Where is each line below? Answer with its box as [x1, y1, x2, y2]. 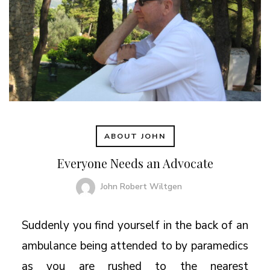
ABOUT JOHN [104, 131, 166, 141]
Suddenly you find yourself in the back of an [21, 217, 249, 233]
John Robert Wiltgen [101, 180, 182, 192]
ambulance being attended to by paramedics [21, 237, 249, 254]
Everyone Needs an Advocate [57, 154, 213, 171]
